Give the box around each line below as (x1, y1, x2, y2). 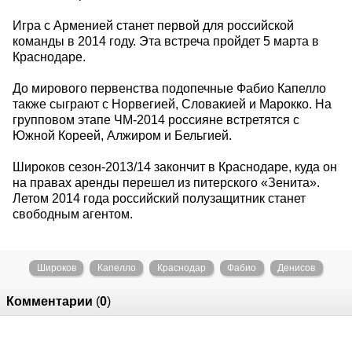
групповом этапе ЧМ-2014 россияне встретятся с (13, 112, 299, 126)
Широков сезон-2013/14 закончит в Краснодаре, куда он (13, 159, 337, 174)
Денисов (277, 262, 316, 273)
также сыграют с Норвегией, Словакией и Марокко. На (13, 97, 332, 111)
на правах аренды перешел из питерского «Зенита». (13, 175, 320, 189)
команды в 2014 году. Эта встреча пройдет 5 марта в (13, 34, 319, 48)
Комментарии (6, 294, 93, 308)
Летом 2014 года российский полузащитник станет (13, 191, 306, 205)
